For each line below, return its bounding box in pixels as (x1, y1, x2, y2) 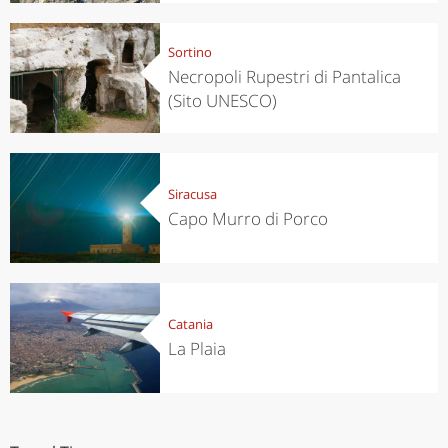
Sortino (167, 42, 212, 61)
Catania (167, 314, 213, 333)
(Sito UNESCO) (167, 88, 277, 112)
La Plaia (167, 336, 226, 360)
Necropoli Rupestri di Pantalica (167, 64, 401, 88)
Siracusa (167, 184, 217, 203)
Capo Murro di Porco (167, 206, 328, 230)
